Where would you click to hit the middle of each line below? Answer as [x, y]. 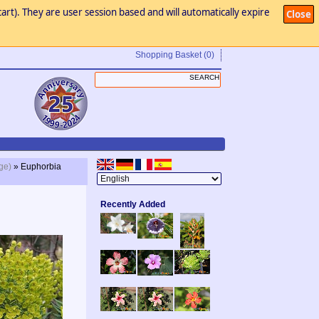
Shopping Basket [168, 55]
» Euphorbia [37, 167]
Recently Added [133, 204]
